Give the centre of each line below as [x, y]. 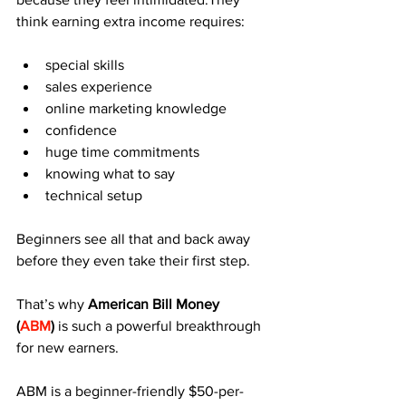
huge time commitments [122, 152]
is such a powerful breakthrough [159, 326]
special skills [85, 65]
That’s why [52, 304]
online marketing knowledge [136, 108]
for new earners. [68, 348]
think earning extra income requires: [130, 21]
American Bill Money [155, 304]
